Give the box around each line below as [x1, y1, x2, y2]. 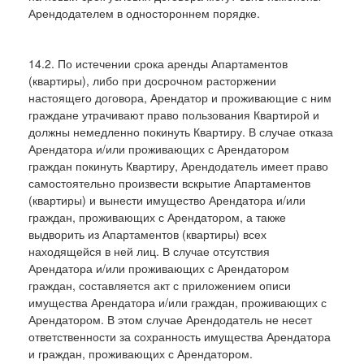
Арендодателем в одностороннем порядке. [28, 4, 260, 21]
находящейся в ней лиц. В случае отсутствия [28, 242, 270, 259]
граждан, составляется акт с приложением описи [28, 276, 291, 293]
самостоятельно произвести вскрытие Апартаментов [28, 174, 310, 191]
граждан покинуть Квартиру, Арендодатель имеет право [28, 157, 328, 174]
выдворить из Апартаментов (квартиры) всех [28, 225, 266, 242]
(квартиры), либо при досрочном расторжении [28, 71, 276, 89]
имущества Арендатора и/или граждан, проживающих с [28, 293, 327, 310]
